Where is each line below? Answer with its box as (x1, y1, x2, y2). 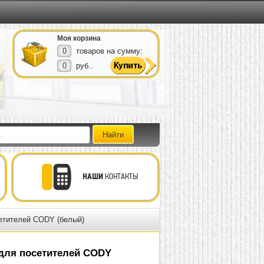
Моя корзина (57, 34, 101, 42)
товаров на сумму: (76, 47, 143, 55)
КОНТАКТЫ (103, 171, 138, 181)
